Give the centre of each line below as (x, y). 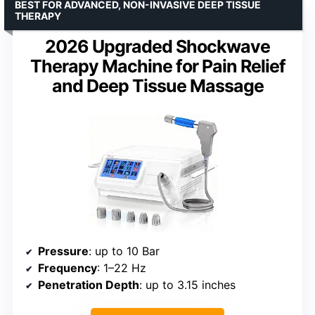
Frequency (67, 268)
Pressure (63, 251)
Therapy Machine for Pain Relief (157, 66)
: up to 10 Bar (124, 251)
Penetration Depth (89, 285)
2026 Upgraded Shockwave (157, 46)
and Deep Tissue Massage (157, 85)
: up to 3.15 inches (187, 285)
